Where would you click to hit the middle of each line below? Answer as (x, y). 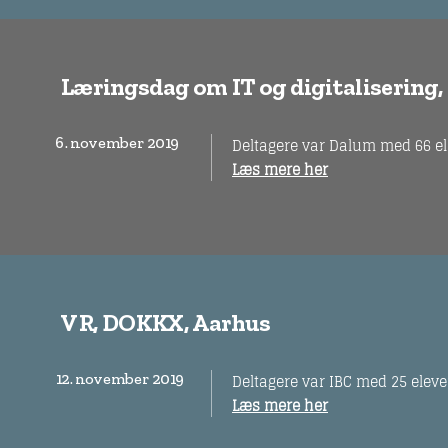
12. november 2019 (119, 378)
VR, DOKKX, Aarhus (165, 322)
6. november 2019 (117, 142)
